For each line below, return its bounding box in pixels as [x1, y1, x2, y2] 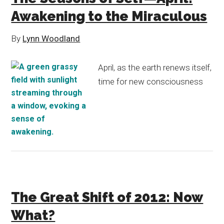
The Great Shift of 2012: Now [11, 189, 203, 205]
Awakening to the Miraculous [11, 8, 207, 24]
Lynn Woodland [22, 33, 80, 43]
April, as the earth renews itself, [98, 62, 212, 72]
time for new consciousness [98, 76, 203, 86]
